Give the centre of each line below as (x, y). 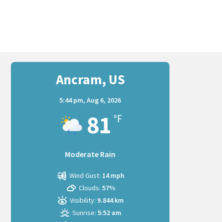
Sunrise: (84, 212)
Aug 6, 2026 (104, 100)
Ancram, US (90, 79)
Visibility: (83, 200)
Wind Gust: (85, 175)
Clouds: (89, 188)
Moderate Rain (90, 154)
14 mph (113, 175)
